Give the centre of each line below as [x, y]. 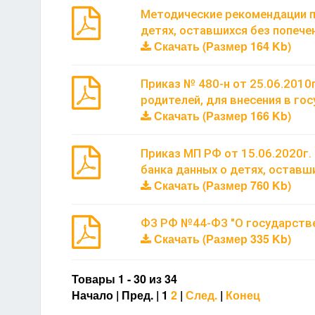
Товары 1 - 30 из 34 [124, 278]
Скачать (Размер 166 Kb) [221, 115]
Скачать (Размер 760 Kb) [221, 185]
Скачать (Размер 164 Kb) [221, 46]
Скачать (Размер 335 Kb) [221, 238]
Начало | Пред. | [117, 295]
